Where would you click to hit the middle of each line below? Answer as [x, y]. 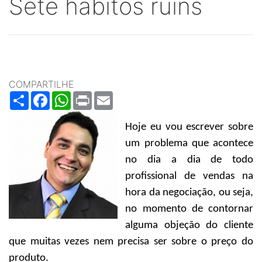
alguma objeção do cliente [189, 225]
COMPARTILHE [41, 84]
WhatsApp [93, 96]
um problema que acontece [189, 144]
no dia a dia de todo [189, 160]
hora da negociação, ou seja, [189, 193]
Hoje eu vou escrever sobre [189, 127]
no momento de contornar [189, 209]
